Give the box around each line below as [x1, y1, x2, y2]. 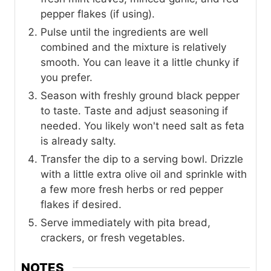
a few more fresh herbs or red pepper [41, 183, 223, 195]
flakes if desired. [41, 198, 122, 211]
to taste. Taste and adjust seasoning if [41, 104, 228, 117]
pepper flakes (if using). [41, 7, 155, 20]
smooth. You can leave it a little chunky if [41, 56, 239, 68]
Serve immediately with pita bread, [41, 216, 211, 229]
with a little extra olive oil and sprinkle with [41, 168, 247, 180]
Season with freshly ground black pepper [41, 89, 240, 102]
